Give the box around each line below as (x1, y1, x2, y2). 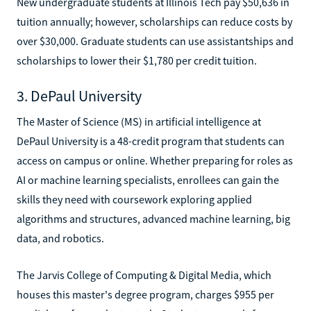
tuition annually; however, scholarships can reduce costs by (17, 14, 292, 28)
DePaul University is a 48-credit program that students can (17, 133, 285, 148)
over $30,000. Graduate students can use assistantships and (17, 33, 294, 48)
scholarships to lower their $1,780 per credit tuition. (17, 53, 257, 67)
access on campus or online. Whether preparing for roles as (17, 153, 293, 167)
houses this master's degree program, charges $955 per (17, 287, 274, 301)
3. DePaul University (17, 85, 142, 106)
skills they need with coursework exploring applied (17, 192, 252, 206)
